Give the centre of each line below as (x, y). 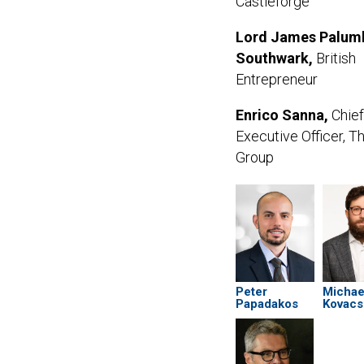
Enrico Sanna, (284, 115)
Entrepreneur (277, 79)
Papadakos (267, 304)
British (334, 58)
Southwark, (274, 58)
